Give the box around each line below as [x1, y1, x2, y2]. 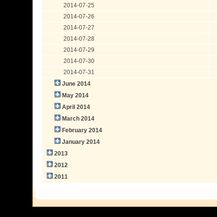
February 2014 [62, 126, 103, 134]
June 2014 [62, 80, 91, 87]
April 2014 [62, 103, 91, 110]
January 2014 [62, 138, 100, 145]
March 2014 [62, 115, 95, 122]
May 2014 [62, 92, 89, 99]
